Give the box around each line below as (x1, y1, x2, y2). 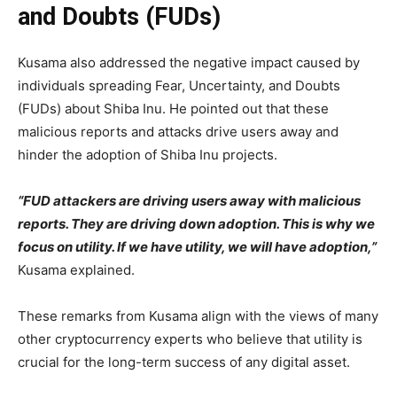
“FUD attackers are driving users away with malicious (18, 191, 361, 209)
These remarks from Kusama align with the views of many (18, 307, 378, 324)
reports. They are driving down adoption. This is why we (18, 214, 375, 232)
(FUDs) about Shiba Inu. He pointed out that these (18, 99, 329, 117)
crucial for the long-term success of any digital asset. (18, 353, 350, 370)
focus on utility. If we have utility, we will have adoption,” (18, 237, 377, 255)
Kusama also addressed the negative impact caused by (18, 53, 360, 71)
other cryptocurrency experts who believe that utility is (18, 330, 362, 347)
